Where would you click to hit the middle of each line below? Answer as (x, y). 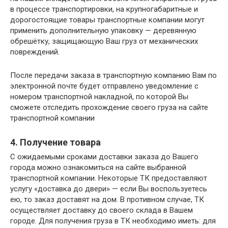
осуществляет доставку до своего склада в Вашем (102, 210)
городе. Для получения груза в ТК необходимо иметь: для (113, 221)
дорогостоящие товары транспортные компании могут (107, 20)
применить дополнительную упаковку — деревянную (103, 31)
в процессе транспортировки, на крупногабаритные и (104, 9)
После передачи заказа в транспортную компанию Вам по (113, 75)
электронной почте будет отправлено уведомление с (104, 86)
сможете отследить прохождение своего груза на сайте (109, 107)
